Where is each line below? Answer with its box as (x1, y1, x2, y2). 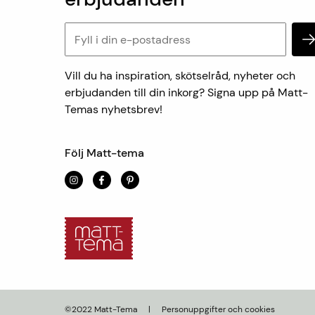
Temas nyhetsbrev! (65, 102, 163, 117)
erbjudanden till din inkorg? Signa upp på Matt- (65, 85, 309, 101)
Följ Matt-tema (65, 146, 144, 161)
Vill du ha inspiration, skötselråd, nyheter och (65, 68, 296, 84)
